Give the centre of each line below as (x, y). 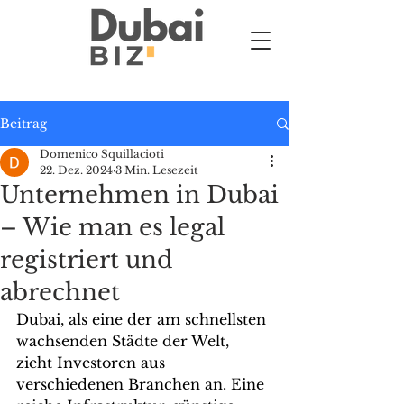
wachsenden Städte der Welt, (125, 341)
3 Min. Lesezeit (157, 170)
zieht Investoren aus (93, 363)
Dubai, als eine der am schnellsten (143, 319)
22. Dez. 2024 (76, 170)
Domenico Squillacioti (102, 154)
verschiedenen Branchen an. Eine (142, 384)
